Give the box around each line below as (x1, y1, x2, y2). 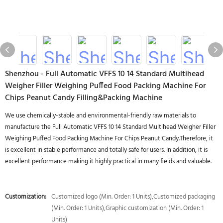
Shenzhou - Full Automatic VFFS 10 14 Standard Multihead (5, 68, 204, 81)
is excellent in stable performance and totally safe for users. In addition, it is (5, 145, 208, 155)
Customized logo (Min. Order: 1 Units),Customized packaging (51, 192, 215, 202)
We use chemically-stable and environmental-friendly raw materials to (5, 111, 196, 121)
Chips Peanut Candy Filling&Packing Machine (5, 92, 162, 105)
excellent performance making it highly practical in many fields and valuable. (5, 156, 212, 167)
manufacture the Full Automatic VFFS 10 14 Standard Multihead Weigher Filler (5, 122, 216, 132)
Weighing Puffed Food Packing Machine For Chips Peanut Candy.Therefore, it (5, 133, 213, 144)
